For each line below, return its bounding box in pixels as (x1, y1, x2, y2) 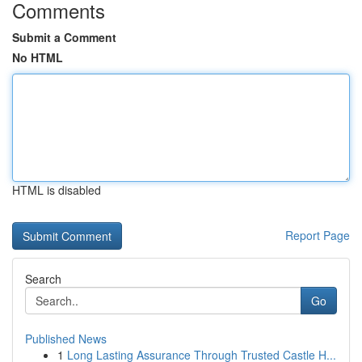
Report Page (285, 227, 350, 243)
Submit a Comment (12, 29, 116, 45)
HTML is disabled (12, 182, 101, 198)
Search (25, 271, 61, 287)
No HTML (12, 49, 63, 65)
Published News (25, 330, 107, 347)
